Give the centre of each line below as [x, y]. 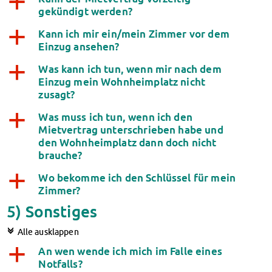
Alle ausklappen [47, 232]
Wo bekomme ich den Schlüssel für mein [137, 178]
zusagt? [57, 94]
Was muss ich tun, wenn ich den [115, 117]
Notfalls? [60, 264]
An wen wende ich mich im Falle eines [130, 251]
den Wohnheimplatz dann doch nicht [127, 142]
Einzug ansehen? [79, 46]
